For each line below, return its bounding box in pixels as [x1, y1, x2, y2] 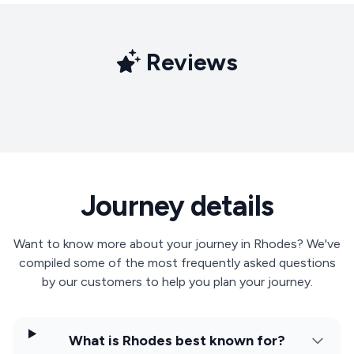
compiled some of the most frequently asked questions [18, 254, 336, 270]
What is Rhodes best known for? [68, 331, 285, 349]
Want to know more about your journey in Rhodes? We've [13, 235, 341, 251]
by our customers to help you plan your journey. [41, 273, 313, 289]
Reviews [140, 47, 238, 77]
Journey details [81, 188, 273, 223]
